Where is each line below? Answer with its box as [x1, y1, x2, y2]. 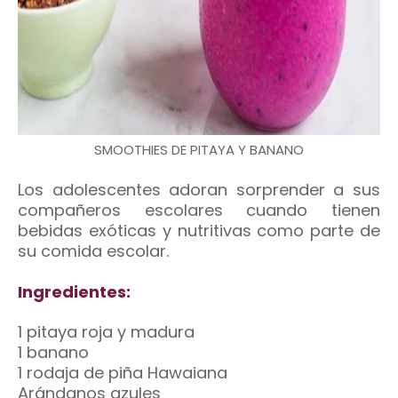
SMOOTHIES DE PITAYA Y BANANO [94, 140, 304, 159]
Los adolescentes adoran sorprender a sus [18, 179, 380, 201]
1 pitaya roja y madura [18, 321, 195, 343]
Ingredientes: [18, 281, 131, 303]
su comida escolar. [18, 240, 169, 262]
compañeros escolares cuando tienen [18, 199, 380, 221]
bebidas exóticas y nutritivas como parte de [18, 219, 380, 242]
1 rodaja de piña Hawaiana [18, 362, 227, 384]
